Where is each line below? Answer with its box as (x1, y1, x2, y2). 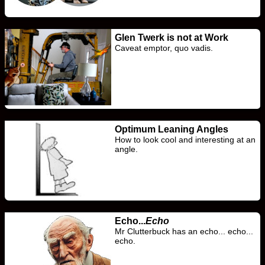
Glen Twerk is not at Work (115, 32, 228, 43)
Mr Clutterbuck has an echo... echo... (115, 226, 253, 236)
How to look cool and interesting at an (115, 134, 256, 144)
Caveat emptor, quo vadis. (115, 43, 213, 53)
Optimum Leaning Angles (115, 124, 228, 134)
